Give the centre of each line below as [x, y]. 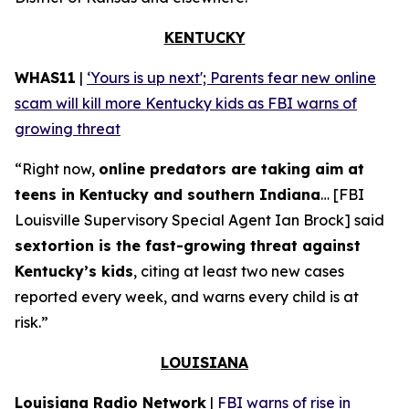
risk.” [31, 322]
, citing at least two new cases [239, 271]
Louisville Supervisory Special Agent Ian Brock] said [199, 220]
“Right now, [57, 169]
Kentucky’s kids [74, 271]
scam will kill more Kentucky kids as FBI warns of [186, 103]
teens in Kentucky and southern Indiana [168, 194]
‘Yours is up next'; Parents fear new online [231, 78]
